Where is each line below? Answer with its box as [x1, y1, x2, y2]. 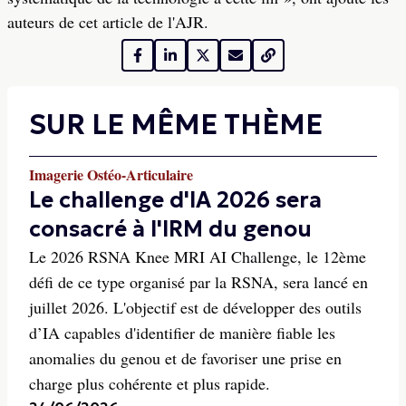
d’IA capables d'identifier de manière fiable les [29, 322, 335, 343]
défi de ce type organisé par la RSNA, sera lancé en [29, 271, 368, 293]
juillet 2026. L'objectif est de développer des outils [29, 296, 362, 318]
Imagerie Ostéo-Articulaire [29, 164, 193, 185]
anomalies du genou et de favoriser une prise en [29, 347, 342, 369]
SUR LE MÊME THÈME [29, 108, 323, 141]
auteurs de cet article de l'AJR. [7, 11, 208, 33]
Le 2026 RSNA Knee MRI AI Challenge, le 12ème [29, 246, 366, 267]
